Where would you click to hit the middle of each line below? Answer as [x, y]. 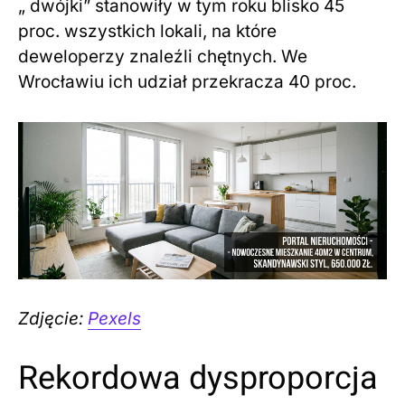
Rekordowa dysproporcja [198, 378]
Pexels [114, 318]
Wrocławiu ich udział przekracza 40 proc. [187, 82]
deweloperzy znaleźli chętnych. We [163, 57]
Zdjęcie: [53, 318]
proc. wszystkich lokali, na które [147, 32]
